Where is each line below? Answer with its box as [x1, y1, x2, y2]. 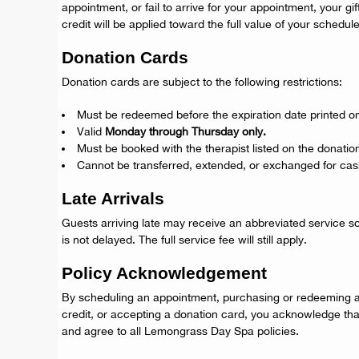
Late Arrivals [62, 189, 164, 208]
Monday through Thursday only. [105, 125, 266, 138]
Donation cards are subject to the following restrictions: [62, 75, 342, 88]
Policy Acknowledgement [62, 264, 267, 282]
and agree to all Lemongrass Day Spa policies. [62, 325, 299, 337]
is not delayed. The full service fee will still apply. [62, 233, 307, 246]
